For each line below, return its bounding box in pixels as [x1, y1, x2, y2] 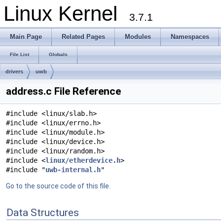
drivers [5, 69, 23, 74]
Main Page [10, 33, 42, 40]
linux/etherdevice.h [45, 156, 120, 164]
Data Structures [6, 207, 79, 219]
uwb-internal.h [45, 166, 101, 174]
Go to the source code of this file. [6, 182, 110, 190]
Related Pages [62, 33, 105, 40]
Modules [125, 33, 151, 40]
